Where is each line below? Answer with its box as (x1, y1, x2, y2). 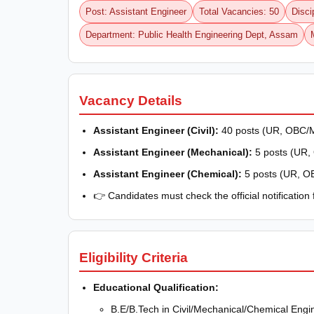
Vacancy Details (79, 93, 182, 108)
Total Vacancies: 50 (199, 6, 279, 17)
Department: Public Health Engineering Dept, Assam (86, 29, 298, 40)
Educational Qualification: (93, 281, 219, 293)
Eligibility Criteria (79, 250, 188, 265)
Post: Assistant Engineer (86, 6, 186, 17)
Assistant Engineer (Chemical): (93, 168, 242, 179)
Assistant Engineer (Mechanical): (93, 146, 252, 158)
